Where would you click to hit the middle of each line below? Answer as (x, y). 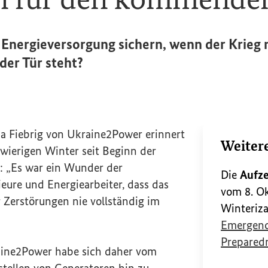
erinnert (164, 134)
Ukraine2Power (105, 134)
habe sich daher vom (104, 251)
